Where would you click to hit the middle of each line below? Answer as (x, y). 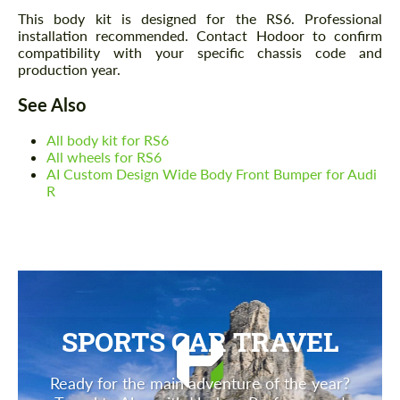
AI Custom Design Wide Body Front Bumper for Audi (212, 173)
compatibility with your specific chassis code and (200, 52)
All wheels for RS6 (104, 156)
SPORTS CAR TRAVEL (200, 341)
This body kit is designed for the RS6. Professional (200, 18)
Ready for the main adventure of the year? (200, 383)
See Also (52, 104)
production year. (69, 69)
